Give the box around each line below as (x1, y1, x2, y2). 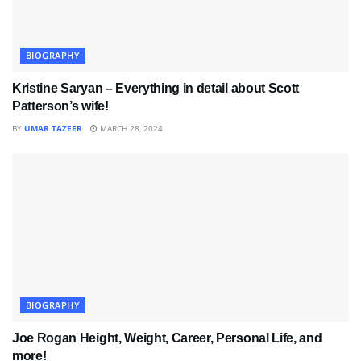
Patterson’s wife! (12, 99, 109, 114)
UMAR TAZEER (24, 122, 82, 135)
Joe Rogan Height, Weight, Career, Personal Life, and (12, 331, 322, 346)
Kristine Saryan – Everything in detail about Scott (12, 81, 299, 96)
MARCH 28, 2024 (98, 122, 163, 135)
